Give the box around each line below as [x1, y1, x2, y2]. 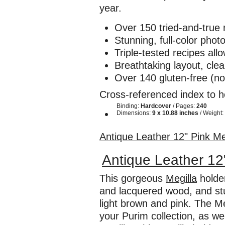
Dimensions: [117, 109, 152, 117]
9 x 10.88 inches [152, 109, 198, 117]
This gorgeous [99, 173, 166, 184]
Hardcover [141, 102, 171, 109]
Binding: [117, 102, 141, 109]
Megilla [166, 173, 197, 184]
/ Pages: [171, 102, 196, 109]
